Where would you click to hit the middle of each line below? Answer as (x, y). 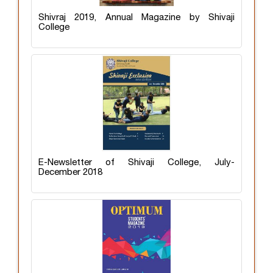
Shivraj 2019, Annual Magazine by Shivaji (136, 17)
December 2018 (70, 172)
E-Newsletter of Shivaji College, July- (136, 162)
